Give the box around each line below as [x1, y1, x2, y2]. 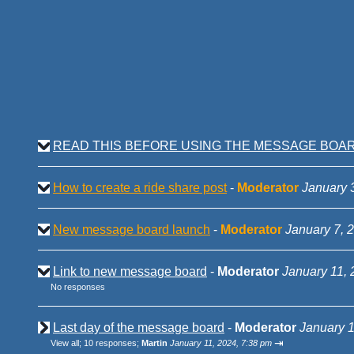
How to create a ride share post [53, 181, 227, 194]
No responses [51, 282, 105, 292]
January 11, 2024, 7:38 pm [170, 338, 272, 348]
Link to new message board [53, 265, 207, 278]
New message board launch [53, 223, 210, 236]
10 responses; [84, 338, 141, 348]
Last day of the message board [53, 321, 224, 334]
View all [51, 338, 79, 348]
